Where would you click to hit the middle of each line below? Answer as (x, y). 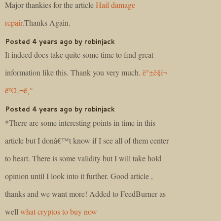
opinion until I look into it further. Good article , (79, 176)
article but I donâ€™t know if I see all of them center (87, 140)
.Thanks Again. (46, 22)
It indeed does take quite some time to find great (79, 55)
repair (14, 22)
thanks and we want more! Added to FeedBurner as (85, 193)
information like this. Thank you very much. (74, 73)
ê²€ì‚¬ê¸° (19, 90)
